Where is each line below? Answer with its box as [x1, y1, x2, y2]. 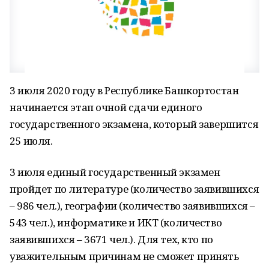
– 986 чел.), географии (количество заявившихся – [10, 199, 255, 213]
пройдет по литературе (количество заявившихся [10, 182, 259, 196]
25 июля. [10, 134, 53, 148]
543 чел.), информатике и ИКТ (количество [10, 216, 222, 229]
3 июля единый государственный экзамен [10, 165, 220, 179]
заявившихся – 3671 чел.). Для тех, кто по [10, 232, 213, 246]
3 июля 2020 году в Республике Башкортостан [10, 83, 239, 97]
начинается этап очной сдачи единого [10, 100, 202, 114]
